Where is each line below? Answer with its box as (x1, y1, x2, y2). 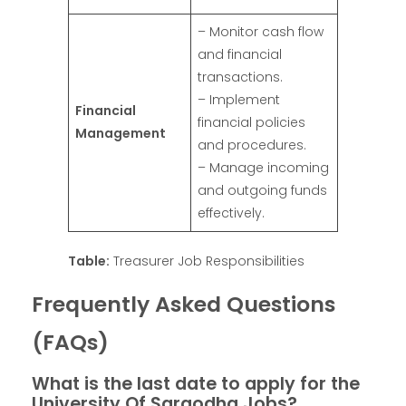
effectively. (198, 204, 265, 223)
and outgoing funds (198, 181, 327, 200)
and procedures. (198, 136, 306, 155)
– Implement (198, 91, 280, 110)
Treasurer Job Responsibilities (110, 252, 304, 271)
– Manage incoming (198, 159, 329, 178)
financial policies (198, 113, 305, 132)
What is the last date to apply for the (32, 372, 360, 397)
